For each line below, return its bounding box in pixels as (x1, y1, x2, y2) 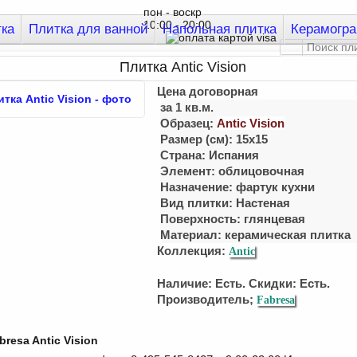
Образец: (160, 116, 218, 130)
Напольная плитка (163, 22, 277, 37)
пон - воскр (143, 6, 202, 18)
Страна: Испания (160, 148, 260, 162)
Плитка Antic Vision (120, 59, 246, 75)
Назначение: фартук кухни (160, 180, 316, 194)
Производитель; (157, 292, 257, 306)
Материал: (160, 228, 226, 241)
